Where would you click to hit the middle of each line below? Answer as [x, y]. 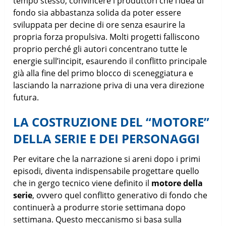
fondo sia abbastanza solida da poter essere [97, 12]
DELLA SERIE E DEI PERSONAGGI [107, 138]
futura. [26, 97]
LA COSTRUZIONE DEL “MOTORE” [111, 122]
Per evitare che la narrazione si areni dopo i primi [107, 159]
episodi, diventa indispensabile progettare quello [106, 171]
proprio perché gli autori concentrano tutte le [100, 49]
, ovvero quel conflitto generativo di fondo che [120, 195]
